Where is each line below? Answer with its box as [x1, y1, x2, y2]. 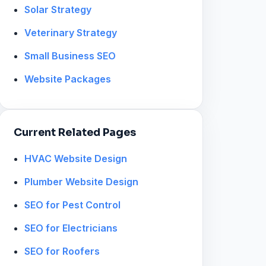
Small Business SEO [24, 49, 116, 62]
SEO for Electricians [24, 221, 118, 234]
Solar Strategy [24, 3, 91, 15]
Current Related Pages [14, 125, 137, 139]
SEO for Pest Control [24, 198, 121, 211]
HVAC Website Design [24, 152, 127, 164]
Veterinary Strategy [24, 26, 117, 39]
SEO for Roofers [24, 245, 100, 257]
